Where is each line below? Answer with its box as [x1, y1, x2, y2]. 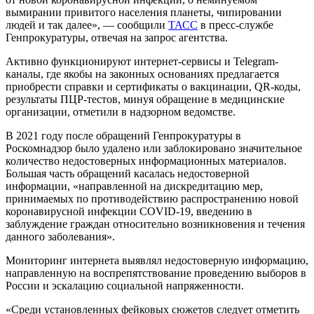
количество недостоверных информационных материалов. [6, 154, 287, 167]
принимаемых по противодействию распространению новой [6, 192, 299, 205]
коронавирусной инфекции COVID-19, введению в [6, 205, 252, 217]
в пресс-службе [198, 18, 273, 31]
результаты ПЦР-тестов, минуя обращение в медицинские [6, 93, 285, 105]
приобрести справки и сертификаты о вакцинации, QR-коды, [6, 80, 301, 93]
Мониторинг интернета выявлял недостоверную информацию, [6, 254, 308, 266]
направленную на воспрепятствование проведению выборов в [6, 266, 306, 279]
